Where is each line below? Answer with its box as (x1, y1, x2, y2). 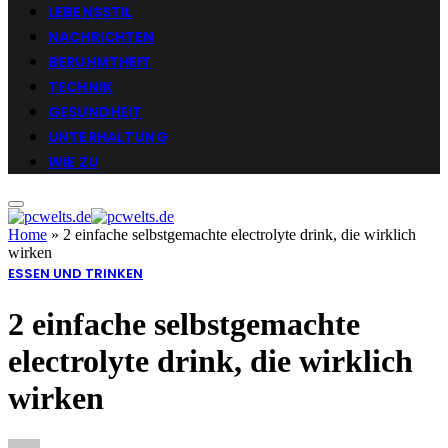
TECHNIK (48, 76, 113, 97)
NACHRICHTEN (48, 26, 155, 47)
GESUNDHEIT (48, 101, 143, 122)
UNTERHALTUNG (48, 126, 168, 147)
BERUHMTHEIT (48, 51, 152, 72)
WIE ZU (48, 151, 98, 172)
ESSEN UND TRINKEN (8, 263, 143, 283)
